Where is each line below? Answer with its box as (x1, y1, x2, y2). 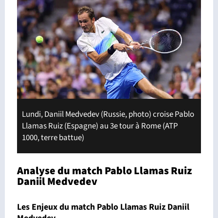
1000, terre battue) (22, 132, 84, 144)
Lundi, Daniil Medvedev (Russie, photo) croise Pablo (22, 109, 194, 121)
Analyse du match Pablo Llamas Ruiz (17, 163, 192, 179)
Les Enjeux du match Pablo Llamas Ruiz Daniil (17, 201, 189, 214)
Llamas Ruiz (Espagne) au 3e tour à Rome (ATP (22, 120, 178, 132)
